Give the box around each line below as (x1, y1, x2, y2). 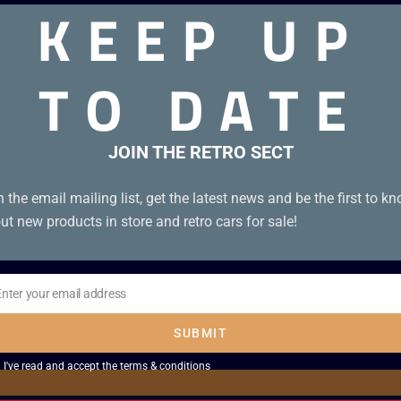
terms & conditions (120, 359, 210, 372)
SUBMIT (174, 325, 227, 340)
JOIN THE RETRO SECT (107, 141, 294, 163)
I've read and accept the (4, 359, 120, 372)
